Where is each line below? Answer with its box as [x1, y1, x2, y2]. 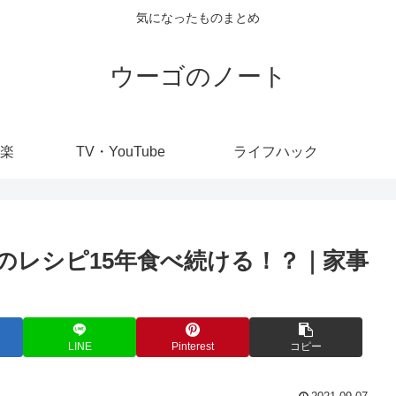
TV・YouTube [75, 143, 165, 159]
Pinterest [171, 340, 214, 354]
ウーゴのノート [109, 62, 287, 90]
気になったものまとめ [136, 11, 260, 26]
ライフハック [233, 143, 318, 159]
